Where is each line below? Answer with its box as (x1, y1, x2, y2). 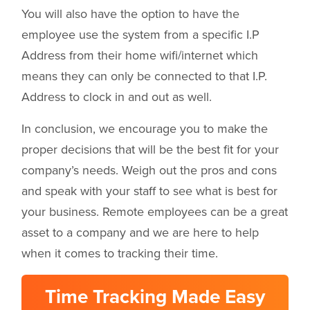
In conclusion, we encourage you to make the (21, 121, 268, 137)
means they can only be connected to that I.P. (21, 69, 267, 84)
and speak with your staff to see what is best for (21, 183, 277, 199)
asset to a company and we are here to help (21, 225, 259, 241)
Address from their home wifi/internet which (21, 48, 258, 64)
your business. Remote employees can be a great (21, 204, 288, 220)
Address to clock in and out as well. (21, 89, 212, 105)
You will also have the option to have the (21, 6, 239, 22)
